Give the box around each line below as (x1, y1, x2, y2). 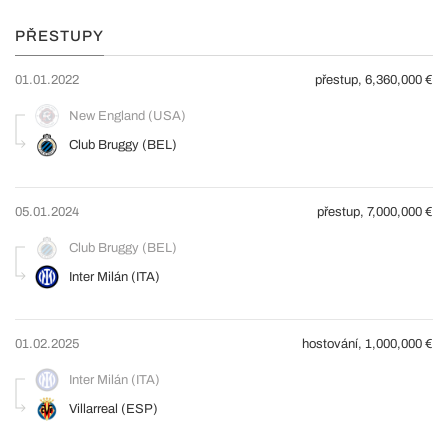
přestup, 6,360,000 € (315, 73, 433, 87)
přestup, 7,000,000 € (317, 205, 433, 219)
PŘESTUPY (15, 28, 104, 44)
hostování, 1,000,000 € (302, 337, 433, 351)
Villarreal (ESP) (69, 402, 158, 416)
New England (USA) (69, 109, 186, 123)
